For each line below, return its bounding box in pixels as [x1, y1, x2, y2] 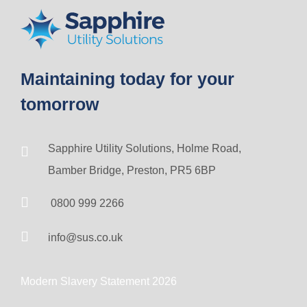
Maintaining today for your [21, 69, 234, 88]
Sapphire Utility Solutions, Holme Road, [48, 142, 241, 154]
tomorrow [21, 94, 99, 114]
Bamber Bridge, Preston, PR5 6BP [48, 164, 216, 176]
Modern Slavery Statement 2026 [21, 275, 177, 287]
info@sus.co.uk [48, 231, 123, 243]
